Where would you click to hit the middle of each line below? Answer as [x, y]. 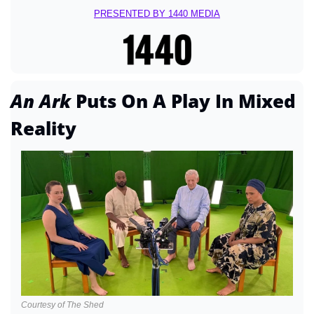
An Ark [43, 101]
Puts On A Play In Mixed [186, 101]
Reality [43, 128]
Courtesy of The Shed [62, 305]
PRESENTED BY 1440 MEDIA [157, 14]
